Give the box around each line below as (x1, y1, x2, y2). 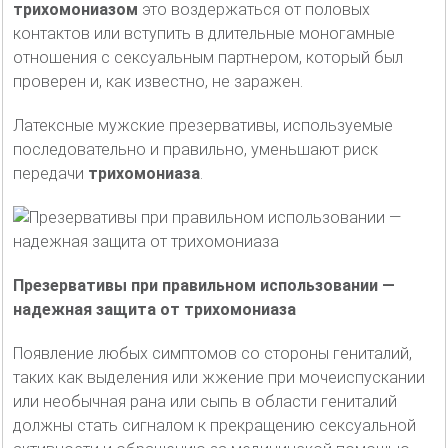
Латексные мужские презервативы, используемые (13, 115, 393, 135)
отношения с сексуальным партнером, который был (13, 47, 403, 67)
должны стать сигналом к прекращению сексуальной (13, 415, 416, 435)
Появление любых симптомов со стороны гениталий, (13, 343, 412, 363)
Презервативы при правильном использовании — (13, 275, 395, 295)
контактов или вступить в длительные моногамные (13, 23, 395, 43)
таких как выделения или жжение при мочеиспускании (13, 367, 425, 387)
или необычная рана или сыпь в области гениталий (13, 391, 397, 411)
